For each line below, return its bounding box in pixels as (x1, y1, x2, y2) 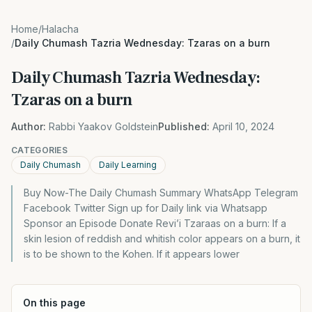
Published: (158, 120, 210, 132)
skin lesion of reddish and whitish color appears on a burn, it (24, 233, 300, 244)
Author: (11, 120, 46, 132)
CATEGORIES (11, 145, 68, 155)
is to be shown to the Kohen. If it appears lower (24, 248, 240, 260)
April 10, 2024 (212, 120, 274, 132)
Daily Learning (99, 159, 157, 170)
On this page (23, 297, 86, 309)
